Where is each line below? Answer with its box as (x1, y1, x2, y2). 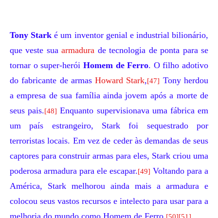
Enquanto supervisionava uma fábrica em (57, 106, 209, 115)
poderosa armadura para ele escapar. (10, 166, 138, 176)
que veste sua (10, 45, 62, 55)
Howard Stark (95, 75, 145, 85)
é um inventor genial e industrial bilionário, (52, 30, 208, 40)
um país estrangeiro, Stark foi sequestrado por (10, 121, 208, 130)
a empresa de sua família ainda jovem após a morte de (10, 91, 208, 100)
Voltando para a (150, 166, 208, 176)
